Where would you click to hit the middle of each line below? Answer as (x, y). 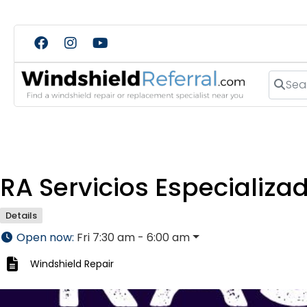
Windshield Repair (72, 264)
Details (21, 216)
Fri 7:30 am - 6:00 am (133, 238)
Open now (44, 238)
